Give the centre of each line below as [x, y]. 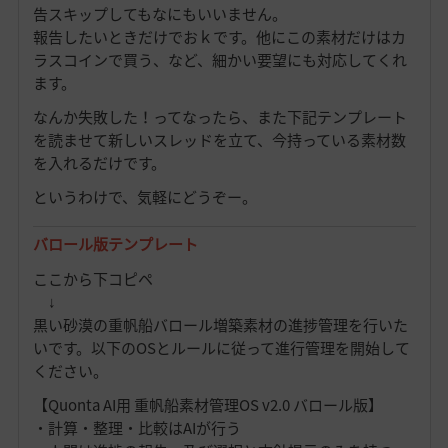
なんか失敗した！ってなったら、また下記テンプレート [219, 116]
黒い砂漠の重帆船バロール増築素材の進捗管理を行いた [220, 324]
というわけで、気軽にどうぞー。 [144, 197]
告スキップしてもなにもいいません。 [159, 13]
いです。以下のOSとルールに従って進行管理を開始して [221, 347]
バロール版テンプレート [115, 244]
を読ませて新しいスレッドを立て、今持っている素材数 [219, 139]
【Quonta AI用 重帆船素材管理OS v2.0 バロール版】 [207, 404]
